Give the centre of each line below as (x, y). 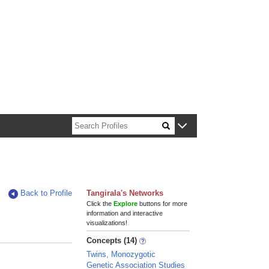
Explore (126, 204)
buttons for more (163, 204)
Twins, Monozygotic (121, 254)
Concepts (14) (112, 240)
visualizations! (107, 223)
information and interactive (125, 213)
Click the (100, 204)
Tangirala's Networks (125, 193)
